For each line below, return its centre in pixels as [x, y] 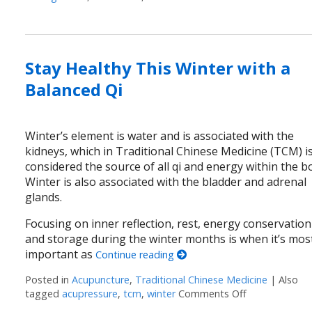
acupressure [90, 293]
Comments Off [213, 293]
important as [61, 254]
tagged [44, 293]
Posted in [49, 279]
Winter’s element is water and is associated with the [160, 135]
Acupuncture [101, 279]
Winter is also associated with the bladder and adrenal [166, 181]
